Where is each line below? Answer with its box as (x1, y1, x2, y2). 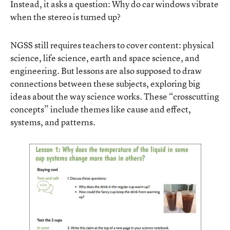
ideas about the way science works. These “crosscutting (10, 90, 219, 102)
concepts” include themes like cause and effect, (10, 103, 191, 115)
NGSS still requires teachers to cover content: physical (10, 39, 214, 51)
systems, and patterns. (10, 116, 95, 128)
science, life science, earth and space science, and (10, 51, 200, 64)
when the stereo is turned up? (10, 10, 121, 23)
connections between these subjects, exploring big (10, 77, 200, 89)
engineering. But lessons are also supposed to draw (10, 64, 202, 76)
